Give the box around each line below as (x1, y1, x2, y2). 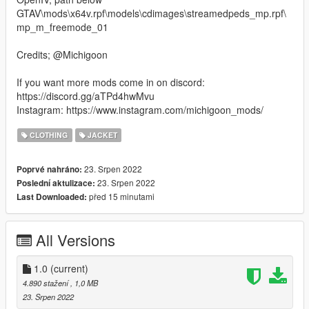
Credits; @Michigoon (17, 47, 108, 61)
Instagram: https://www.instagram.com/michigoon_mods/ (17, 102, 263, 117)
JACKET (85, 129, 117, 140)
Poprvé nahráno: (17, 163, 82, 175)
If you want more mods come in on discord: (17, 74, 205, 89)
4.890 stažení (23, 277, 70, 288)
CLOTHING (28, 129, 68, 140)
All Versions (36, 228, 115, 250)
